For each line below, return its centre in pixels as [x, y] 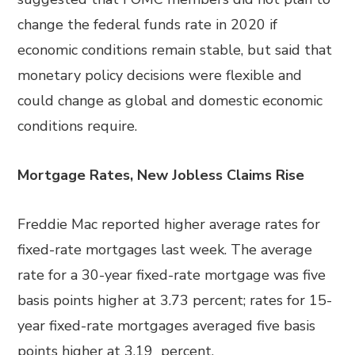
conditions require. [78, 126]
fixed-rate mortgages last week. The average [165, 250]
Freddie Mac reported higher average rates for [169, 224]
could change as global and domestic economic [170, 101]
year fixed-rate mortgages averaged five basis [167, 326]
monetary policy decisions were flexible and [160, 75]
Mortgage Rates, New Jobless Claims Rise [161, 175]
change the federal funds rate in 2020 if [148, 25]
